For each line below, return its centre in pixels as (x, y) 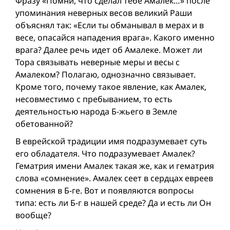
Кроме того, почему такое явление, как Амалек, (111, 87)
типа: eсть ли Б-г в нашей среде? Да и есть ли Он (113, 203)
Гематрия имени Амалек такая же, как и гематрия (115, 166)
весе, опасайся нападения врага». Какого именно (115, 37)
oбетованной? (44, 123)
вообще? (33, 215)
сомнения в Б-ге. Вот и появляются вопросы (104, 190)
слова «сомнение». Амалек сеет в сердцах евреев (114, 178)
